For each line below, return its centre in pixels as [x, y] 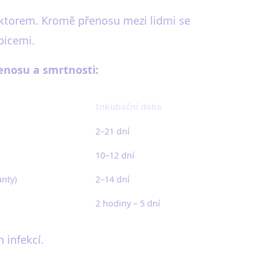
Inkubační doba [129, 107]
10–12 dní [115, 155]
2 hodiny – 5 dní [128, 203]
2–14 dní [113, 179]
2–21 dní [113, 131]
